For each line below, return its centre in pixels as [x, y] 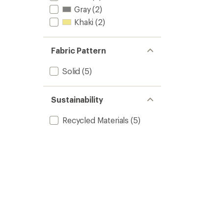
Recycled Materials [96, 120]
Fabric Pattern [79, 50]
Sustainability [77, 99]
